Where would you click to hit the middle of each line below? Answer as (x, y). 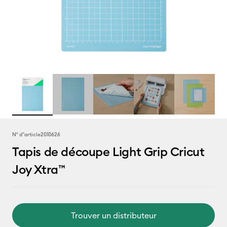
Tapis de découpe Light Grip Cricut (108, 152)
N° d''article (26, 135)
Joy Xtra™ (39, 169)
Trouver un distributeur (113, 215)
